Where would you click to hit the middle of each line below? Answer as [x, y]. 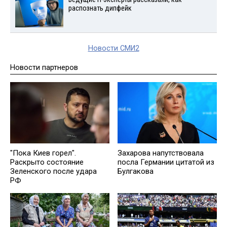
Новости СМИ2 [113, 48]
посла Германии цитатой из [166, 162]
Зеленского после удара [53, 171]
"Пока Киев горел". [43, 153]
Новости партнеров [44, 67]
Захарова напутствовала [161, 153]
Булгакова [136, 171]
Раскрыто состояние [47, 162]
